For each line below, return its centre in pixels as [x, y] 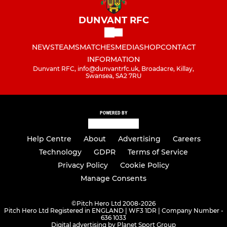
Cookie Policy [145, 165]
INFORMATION [113, 59]
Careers [186, 139]
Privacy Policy [83, 165]
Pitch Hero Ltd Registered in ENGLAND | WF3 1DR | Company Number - [113, 211]
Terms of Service [158, 152]
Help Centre [49, 139]
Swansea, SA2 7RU [113, 75]
